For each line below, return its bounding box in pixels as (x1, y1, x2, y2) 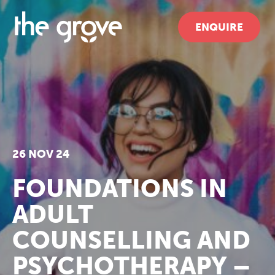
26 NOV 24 (12, 147, 70, 161)
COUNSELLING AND (12, 225, 250, 255)
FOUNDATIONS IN (12, 174, 227, 203)
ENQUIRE (195, 21, 243, 33)
